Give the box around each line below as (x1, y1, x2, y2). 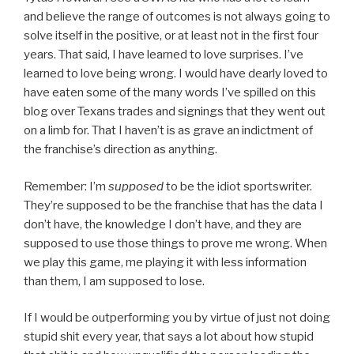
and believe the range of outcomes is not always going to (24, 9, 330, 24)
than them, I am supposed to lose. (24, 273, 205, 288)
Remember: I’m (24, 179, 108, 194)
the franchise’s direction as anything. (24, 142, 217, 156)
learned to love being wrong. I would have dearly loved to (24, 66, 328, 81)
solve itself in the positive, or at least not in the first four (24, 28, 318, 43)
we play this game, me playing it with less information (24, 254, 307, 269)
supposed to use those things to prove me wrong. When (24, 235, 327, 250)
